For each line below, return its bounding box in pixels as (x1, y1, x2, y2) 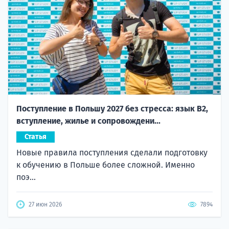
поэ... (16, 172, 36, 182)
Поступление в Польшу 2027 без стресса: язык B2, (16, 104, 208, 114)
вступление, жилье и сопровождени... (16, 116, 161, 126)
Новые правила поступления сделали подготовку (16, 148, 208, 158)
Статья (25, 132, 47, 142)
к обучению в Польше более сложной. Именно (16, 160, 195, 170)
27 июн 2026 (29, 201, 62, 209)
